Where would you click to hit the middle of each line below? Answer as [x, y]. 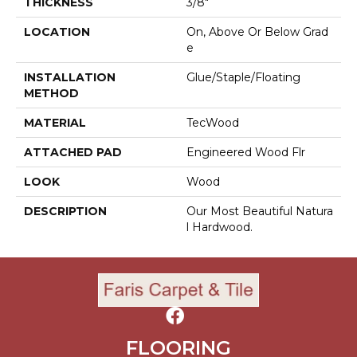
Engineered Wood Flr [246, 153]
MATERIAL [55, 123]
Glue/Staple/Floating [243, 78]
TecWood [213, 123]
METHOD [51, 94]
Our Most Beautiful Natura [260, 212]
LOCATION [57, 32]
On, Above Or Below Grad [257, 32]
